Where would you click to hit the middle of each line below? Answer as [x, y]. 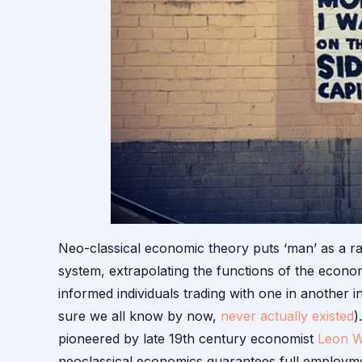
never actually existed [287, 316]
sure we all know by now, [139, 316]
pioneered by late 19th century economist [188, 339]
